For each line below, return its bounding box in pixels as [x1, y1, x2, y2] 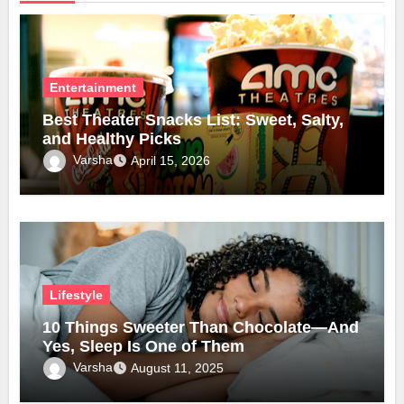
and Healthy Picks [42, 129, 182, 148]
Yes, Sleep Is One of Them [42, 336, 245, 355]
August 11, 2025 [131, 360, 225, 375]
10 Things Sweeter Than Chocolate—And [42, 317, 360, 336]
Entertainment [50, 79, 137, 95]
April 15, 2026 [131, 152, 211, 168]
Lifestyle [50, 287, 104, 302]
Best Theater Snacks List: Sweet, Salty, [42, 110, 344, 129]
